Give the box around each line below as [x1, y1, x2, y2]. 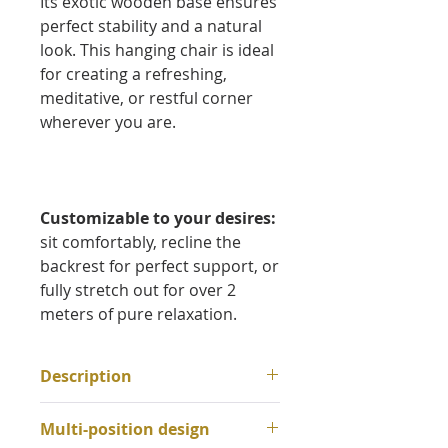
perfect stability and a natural [40, 15, 262, 38]
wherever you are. [40, 111, 176, 134]
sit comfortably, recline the [40, 231, 241, 254]
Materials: [40, 403, 121, 426]
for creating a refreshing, [40, 63, 227, 86]
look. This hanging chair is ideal [40, 39, 274, 62]
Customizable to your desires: [40, 207, 276, 230]
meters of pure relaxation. [40, 303, 237, 326]
